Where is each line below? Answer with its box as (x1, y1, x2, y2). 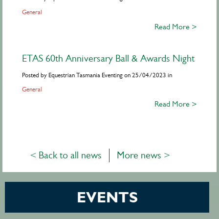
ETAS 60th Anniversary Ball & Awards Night (22, 53, 195, 65)
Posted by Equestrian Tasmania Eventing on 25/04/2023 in (22, 71, 172, 79)
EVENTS (76, 188, 138, 206)
